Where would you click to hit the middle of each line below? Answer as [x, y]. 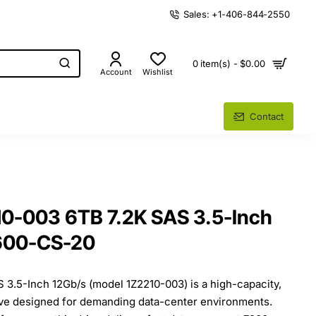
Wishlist [158, 72]
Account [116, 72]
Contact [267, 116]
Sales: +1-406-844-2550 [237, 14]
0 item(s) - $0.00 [229, 63]
